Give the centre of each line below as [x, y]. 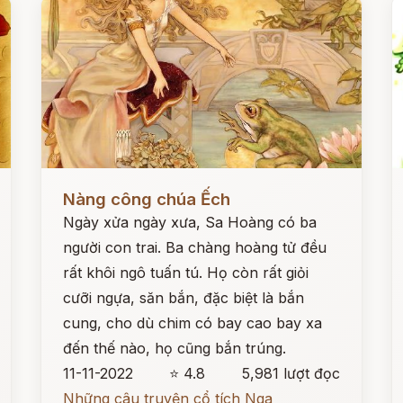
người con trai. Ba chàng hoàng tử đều [195, 247]
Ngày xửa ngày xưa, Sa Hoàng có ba [190, 222]
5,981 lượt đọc [291, 373]
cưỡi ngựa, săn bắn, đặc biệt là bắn [184, 298]
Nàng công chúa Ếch [147, 199]
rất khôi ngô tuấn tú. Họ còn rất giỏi [186, 273]
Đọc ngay [75, 185]
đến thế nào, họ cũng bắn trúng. [175, 348]
